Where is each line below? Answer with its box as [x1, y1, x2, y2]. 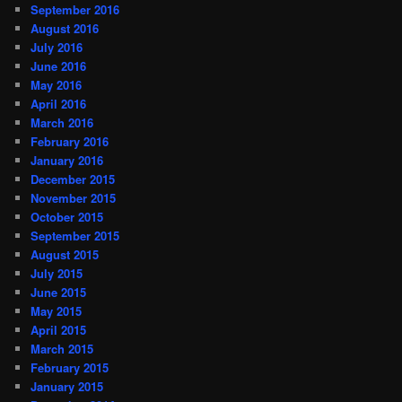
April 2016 [31, 94, 87, 112]
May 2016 [31, 75, 83, 93]
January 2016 [31, 151, 104, 169]
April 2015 [31, 320, 87, 338]
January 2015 [31, 377, 104, 395]
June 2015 [31, 283, 87, 301]
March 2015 [31, 339, 94, 357]
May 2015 [31, 301, 83, 319]
